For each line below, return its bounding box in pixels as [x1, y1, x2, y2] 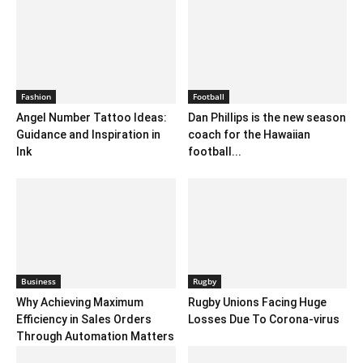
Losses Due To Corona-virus [187, 312, 340, 326]
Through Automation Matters [16, 329, 174, 343]
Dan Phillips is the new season [187, 111, 346, 125]
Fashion [21, 91, 51, 103]
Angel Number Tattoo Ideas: [16, 111, 167, 125]
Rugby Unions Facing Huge [187, 295, 327, 309]
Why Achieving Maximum [16, 295, 143, 309]
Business [21, 275, 56, 287]
